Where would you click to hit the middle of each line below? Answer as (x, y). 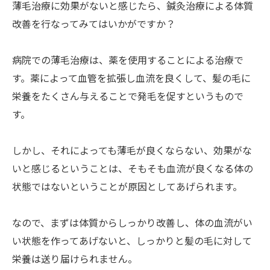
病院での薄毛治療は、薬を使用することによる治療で (128, 59)
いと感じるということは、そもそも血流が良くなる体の (133, 168)
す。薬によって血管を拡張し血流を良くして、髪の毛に (131, 77)
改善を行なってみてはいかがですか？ (94, 23)
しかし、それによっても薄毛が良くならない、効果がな (132, 150)
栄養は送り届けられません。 (75, 258)
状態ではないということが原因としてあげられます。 (127, 186)
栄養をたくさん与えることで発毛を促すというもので (128, 96)
